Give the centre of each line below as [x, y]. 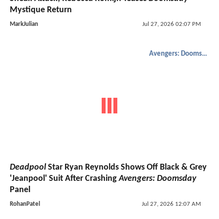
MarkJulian [24, 24]
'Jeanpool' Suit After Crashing [64, 179]
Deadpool [28, 168]
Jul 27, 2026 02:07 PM [171, 24]
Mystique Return [41, 10]
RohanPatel [25, 204]
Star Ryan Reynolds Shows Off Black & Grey [126, 168]
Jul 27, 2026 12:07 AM [171, 204]
